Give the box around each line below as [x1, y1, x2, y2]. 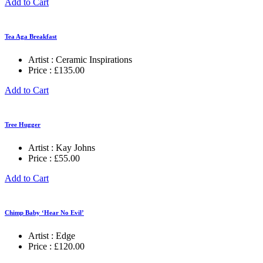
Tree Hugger [5, 120, 41, 128]
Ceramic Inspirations [56, 54, 132, 65]
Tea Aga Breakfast [5, 32, 57, 40]
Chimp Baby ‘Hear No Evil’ [5, 208, 84, 216]
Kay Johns [56, 142, 95, 153]
